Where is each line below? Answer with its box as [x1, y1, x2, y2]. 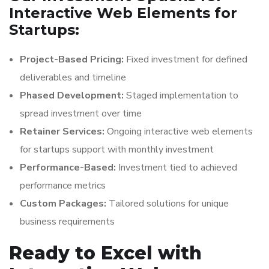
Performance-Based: [20, 161, 116, 174]
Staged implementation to [124, 89, 238, 102]
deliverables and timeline [20, 71, 126, 84]
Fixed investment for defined [124, 53, 247, 66]
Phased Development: [20, 89, 124, 102]
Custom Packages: [20, 197, 106, 210]
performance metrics [20, 179, 106, 192]
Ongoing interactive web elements [104, 125, 253, 138]
